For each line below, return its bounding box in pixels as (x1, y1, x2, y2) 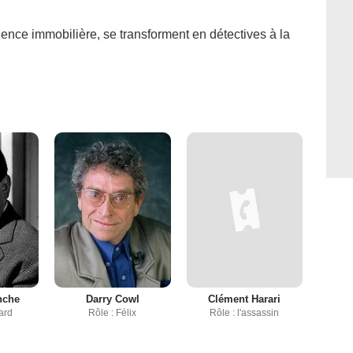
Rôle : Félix (88, 307, 137, 319)
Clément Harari (208, 293, 281, 306)
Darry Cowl (85, 293, 139, 306)
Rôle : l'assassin (210, 307, 280, 319)
